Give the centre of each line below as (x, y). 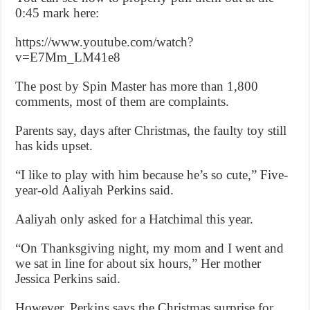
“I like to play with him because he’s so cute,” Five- (152, 174)
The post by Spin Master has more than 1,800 (137, 86)
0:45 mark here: (57, 12)
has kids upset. (54, 145)
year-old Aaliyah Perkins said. (95, 190)
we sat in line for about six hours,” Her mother (138, 263)
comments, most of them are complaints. (122, 101)
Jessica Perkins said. (68, 278)
